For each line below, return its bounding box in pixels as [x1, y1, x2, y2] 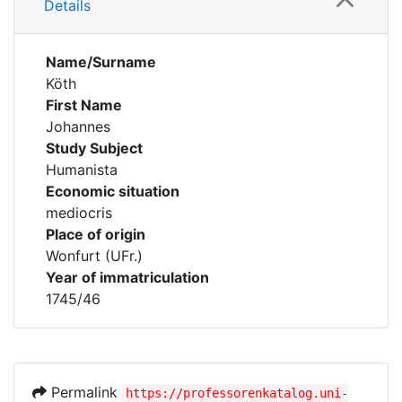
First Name [46, 96, 122, 114]
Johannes [46, 118, 110, 135]
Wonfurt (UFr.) [46, 247, 143, 265]
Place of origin [46, 225, 145, 243]
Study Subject [46, 139, 143, 157]
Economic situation [46, 182, 179, 200]
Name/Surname [46, 53, 156, 71]
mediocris [46, 204, 112, 222]
